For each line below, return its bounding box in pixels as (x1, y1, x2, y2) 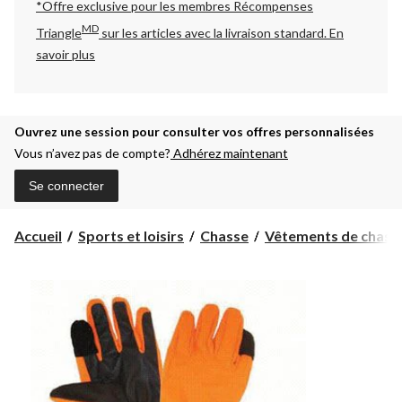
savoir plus (36, 46, 95, 62)
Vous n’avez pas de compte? (14, 144, 170, 161)
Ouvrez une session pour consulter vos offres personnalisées (14, 123, 374, 139)
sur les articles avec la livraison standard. (99, 24, 329, 40)
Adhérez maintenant (170, 144, 288, 161)
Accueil (14, 226, 62, 244)
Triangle (36, 24, 82, 40)
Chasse (200, 226, 249, 244)
